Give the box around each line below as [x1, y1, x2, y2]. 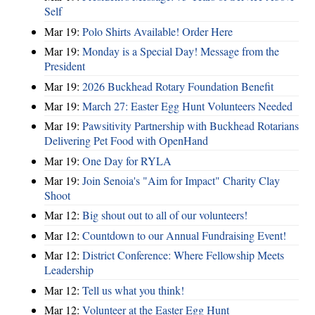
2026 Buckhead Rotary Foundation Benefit [82, 78, 274, 94]
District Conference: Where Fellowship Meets [82, 247, 284, 263]
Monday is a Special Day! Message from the [82, 44, 279, 59]
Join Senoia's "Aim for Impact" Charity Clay [82, 173, 280, 188]
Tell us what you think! [82, 282, 184, 297]
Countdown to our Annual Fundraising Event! [82, 227, 286, 243]
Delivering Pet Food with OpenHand [44, 133, 208, 148]
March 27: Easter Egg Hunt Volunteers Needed [82, 98, 292, 113]
